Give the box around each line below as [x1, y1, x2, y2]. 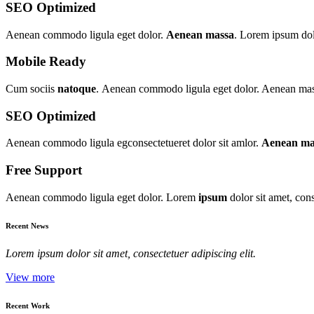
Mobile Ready [6, 54, 86, 69]
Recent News [6, 221, 48, 230]
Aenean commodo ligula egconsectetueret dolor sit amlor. [6, 137, 261, 149]
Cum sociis [6, 83, 57, 95]
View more [6, 271, 55, 283]
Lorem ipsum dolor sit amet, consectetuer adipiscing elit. [6, 247, 256, 259]
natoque [57, 83, 96, 95]
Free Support [6, 163, 82, 178]
